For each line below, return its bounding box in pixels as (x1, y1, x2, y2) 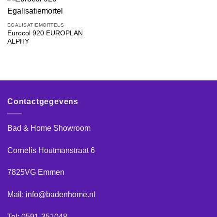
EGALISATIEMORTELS (7, 22, 64, 28)
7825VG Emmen (7, 168, 64, 177)
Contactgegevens (7, 97, 78, 106)
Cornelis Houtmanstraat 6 (7, 146, 95, 155)
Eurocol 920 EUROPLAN (7, 30, 83, 37)
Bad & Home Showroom (7, 124, 91, 132)
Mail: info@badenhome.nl (7, 190, 95, 199)
